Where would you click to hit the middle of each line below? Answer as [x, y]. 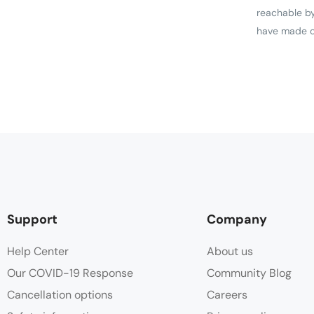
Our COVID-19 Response [70, 273]
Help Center [38, 251]
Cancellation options [60, 294]
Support [32, 219]
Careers [227, 294]
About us [230, 251]
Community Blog [249, 273]
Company [237, 219]
